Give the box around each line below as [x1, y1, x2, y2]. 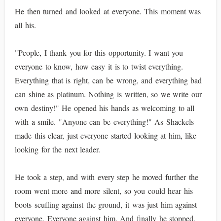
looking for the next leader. [15, 144, 101, 154]
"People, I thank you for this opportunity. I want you [15, 47, 184, 58]
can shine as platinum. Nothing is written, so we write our [15, 89, 202, 99]
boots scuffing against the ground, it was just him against [15, 199, 197, 210]
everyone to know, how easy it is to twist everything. [15, 61, 184, 72]
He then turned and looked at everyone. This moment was [15, 6, 201, 16]
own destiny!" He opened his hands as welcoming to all [15, 103, 195, 113]
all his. [15, 20, 36, 30]
